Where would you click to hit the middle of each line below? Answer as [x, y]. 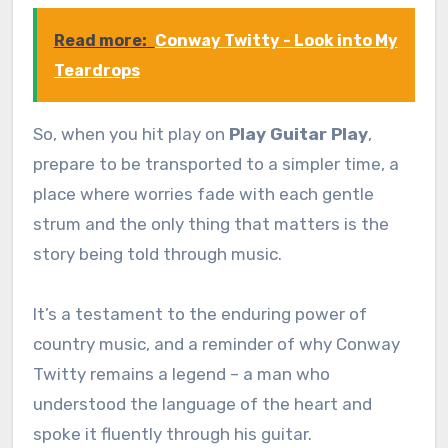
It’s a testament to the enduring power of [199, 313]
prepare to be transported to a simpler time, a [215, 163]
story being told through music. [157, 253]
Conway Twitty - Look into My [276, 40]
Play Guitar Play [298, 133]
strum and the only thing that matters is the [210, 223]
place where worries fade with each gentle [203, 193]
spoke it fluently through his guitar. [172, 433]
